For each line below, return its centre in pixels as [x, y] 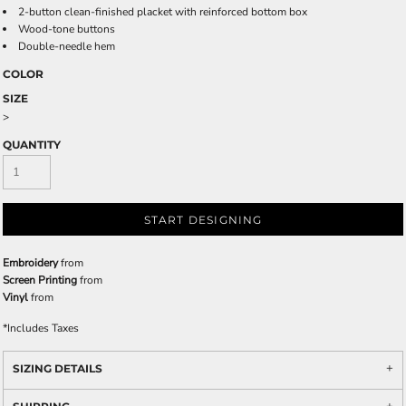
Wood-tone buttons [67, 29]
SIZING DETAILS [58, 368]
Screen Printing [40, 280]
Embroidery [30, 263]
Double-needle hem [67, 46]
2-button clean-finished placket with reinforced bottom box [163, 12]
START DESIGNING [203, 220]
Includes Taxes [43, 328]
